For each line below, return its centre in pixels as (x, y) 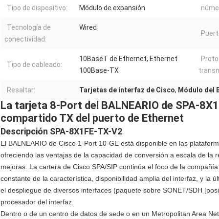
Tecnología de (29, 28)
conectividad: (25, 39)
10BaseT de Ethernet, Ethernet (128, 59)
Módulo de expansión (112, 8)
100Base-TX (99, 71)
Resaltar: (21, 90)
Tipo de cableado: (34, 65)
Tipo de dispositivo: (37, 8)
